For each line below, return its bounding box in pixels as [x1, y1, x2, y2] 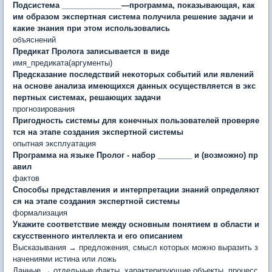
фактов [13, 174, 39, 183]
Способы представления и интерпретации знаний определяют [13, 185, 259, 194]
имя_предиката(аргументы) [13, 58, 112, 67]
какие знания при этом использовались [13, 24, 170, 33]
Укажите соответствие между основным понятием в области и [13, 220, 259, 229]
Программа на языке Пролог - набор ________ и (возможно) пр [13, 151, 258, 160]
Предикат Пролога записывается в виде [13, 47, 169, 56]
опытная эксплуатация [13, 139, 96, 148]
